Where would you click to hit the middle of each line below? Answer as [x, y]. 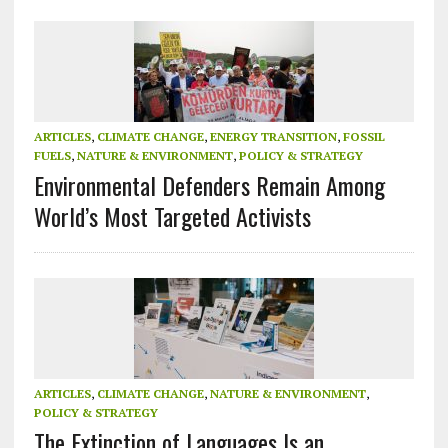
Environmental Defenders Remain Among [209, 185]
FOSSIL [363, 137]
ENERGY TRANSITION [273, 137]
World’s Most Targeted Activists [172, 216]
